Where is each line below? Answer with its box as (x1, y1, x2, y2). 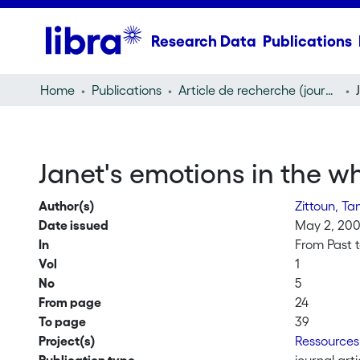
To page (38, 314, 86, 329)
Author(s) (38, 198, 95, 213)
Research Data (150, 32, 256, 50)
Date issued (38, 218, 108, 232)
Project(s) (38, 333, 96, 348)
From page (38, 295, 101, 309)
